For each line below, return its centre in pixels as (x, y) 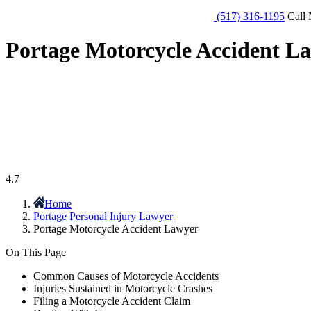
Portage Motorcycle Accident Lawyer (116, 228)
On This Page (36, 252)
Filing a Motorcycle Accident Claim (112, 301)
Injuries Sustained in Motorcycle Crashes (123, 288)
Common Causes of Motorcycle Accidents (126, 276)
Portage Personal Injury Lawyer (103, 216)
